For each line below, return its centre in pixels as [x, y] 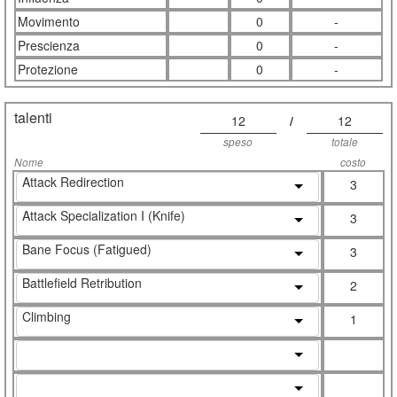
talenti [33, 118]
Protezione [48, 70]
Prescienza [49, 46]
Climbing [47, 317]
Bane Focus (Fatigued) [87, 249]
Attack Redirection [73, 182]
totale [345, 142]
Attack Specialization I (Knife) [104, 216]
